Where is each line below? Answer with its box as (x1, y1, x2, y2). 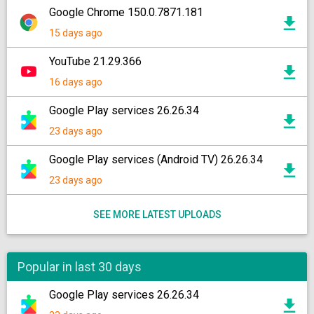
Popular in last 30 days (18, 259, 142, 274)
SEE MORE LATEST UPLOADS (93, 209, 221, 220)
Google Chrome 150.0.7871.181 (49, 6, 203, 19)
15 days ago (49, 27, 102, 39)
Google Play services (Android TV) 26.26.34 (49, 153, 263, 166)
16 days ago (49, 76, 102, 88)
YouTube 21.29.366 (49, 55, 142, 68)
